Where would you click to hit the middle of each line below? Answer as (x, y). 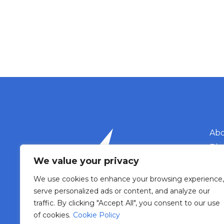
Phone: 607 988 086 (97, 185)
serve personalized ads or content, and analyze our (122, 191)
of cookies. (52, 215)
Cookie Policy (96, 215)
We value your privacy (86, 161)
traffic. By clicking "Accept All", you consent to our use (127, 203)
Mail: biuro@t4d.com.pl (103, 197)
